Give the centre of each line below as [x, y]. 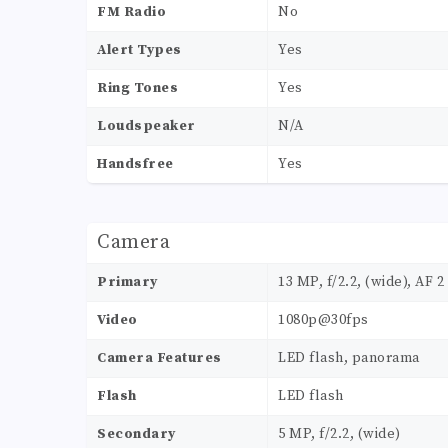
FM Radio [131, 12]
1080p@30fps [323, 320]
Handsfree [135, 164]
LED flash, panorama [349, 358]
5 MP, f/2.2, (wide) [339, 434]
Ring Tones [137, 88]
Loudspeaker [146, 126]
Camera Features [159, 358]
